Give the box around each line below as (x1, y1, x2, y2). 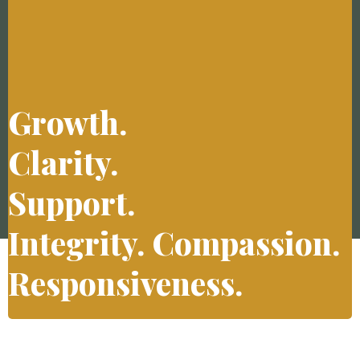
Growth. (8, 100, 127, 143)
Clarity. (8, 141, 118, 183)
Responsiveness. (8, 261, 243, 304)
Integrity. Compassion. (8, 221, 340, 264)
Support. (8, 181, 135, 223)
